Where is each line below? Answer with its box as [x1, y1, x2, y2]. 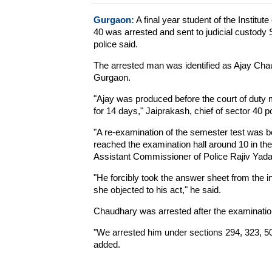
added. [93, 239, 120, 250]
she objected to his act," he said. [93, 185, 221, 195]
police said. [93, 39, 138, 49]
